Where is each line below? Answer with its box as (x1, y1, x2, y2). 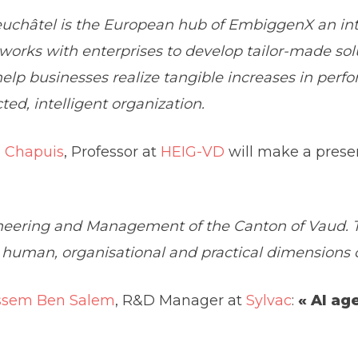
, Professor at (64, 142, 161, 161)
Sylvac (246, 291, 292, 309)
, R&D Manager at (115, 291, 247, 309)
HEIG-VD (161, 142, 225, 161)
